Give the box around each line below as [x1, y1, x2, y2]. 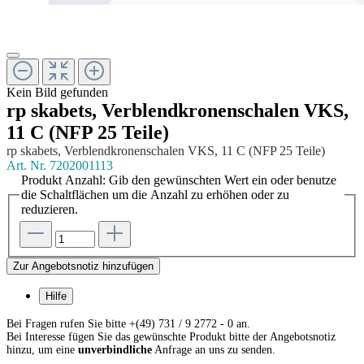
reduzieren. [21, 201, 78, 216]
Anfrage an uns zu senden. [152, 344, 275, 357]
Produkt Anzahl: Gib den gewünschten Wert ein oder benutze [21, 172, 336, 187]
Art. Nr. [6, 158, 50, 172]
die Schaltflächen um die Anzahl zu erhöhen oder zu [21, 187, 289, 201]
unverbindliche [78, 344, 152, 357]
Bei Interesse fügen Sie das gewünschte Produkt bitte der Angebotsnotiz [6, 331, 336, 344]
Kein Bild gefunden [6, 84, 108, 99]
